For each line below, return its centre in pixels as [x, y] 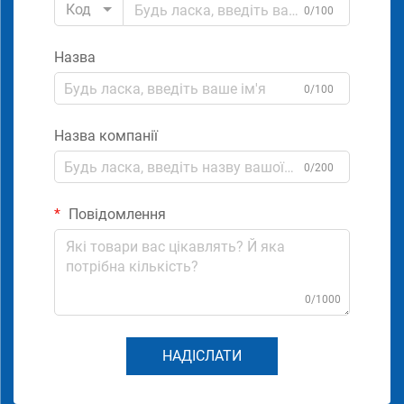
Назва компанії [106, 136]
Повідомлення [115, 215]
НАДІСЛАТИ [202, 356]
